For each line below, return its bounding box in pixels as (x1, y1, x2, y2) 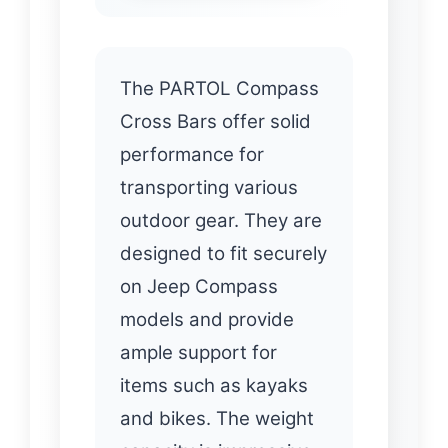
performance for (120, 143, 264, 167)
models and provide (120, 308, 294, 332)
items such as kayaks (120, 374, 308, 398)
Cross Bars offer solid (120, 110, 311, 134)
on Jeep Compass (120, 275, 278, 299)
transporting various (120, 176, 298, 200)
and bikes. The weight (120, 407, 314, 431)
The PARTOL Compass (120, 77, 319, 101)
